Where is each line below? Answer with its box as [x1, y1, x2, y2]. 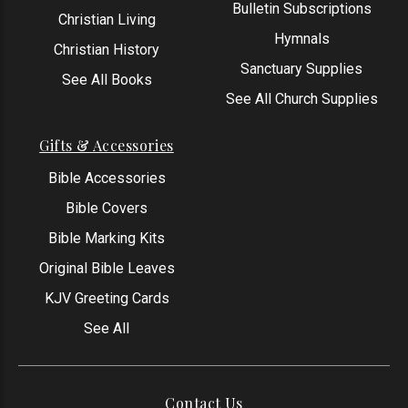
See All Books [61, 70, 152, 88]
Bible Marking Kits [48, 229, 165, 247]
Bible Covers [66, 199, 148, 217]
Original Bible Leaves [38, 259, 175, 277]
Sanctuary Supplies [240, 59, 362, 77]
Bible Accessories [47, 168, 166, 187]
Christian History [54, 40, 159, 58]
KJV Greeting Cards [44, 289, 169, 307]
